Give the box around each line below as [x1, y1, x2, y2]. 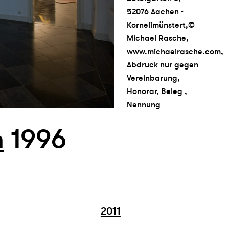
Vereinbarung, [127, 73, 180, 83]
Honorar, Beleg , [127, 86, 187, 97]
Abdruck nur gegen [127, 59, 198, 70]
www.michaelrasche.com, [127, 46, 223, 57]
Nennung [127, 99, 161, 110]
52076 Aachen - [127, 6, 184, 17]
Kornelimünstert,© [127, 19, 195, 30]
